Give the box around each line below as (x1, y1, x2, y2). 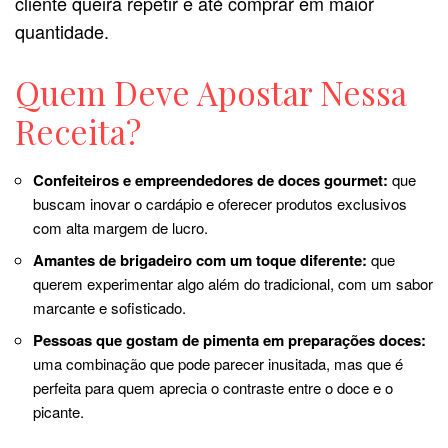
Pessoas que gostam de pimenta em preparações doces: (33, 329, 426, 352)
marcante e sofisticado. (33, 297, 186, 319)
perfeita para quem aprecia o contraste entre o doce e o (33, 377, 393, 399)
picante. (33, 401, 84, 423)
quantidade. (15, 17, 109, 44)
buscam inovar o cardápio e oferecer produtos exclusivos (33, 193, 407, 215)
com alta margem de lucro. (33, 217, 208, 239)
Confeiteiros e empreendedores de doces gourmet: (33, 169, 388, 192)
